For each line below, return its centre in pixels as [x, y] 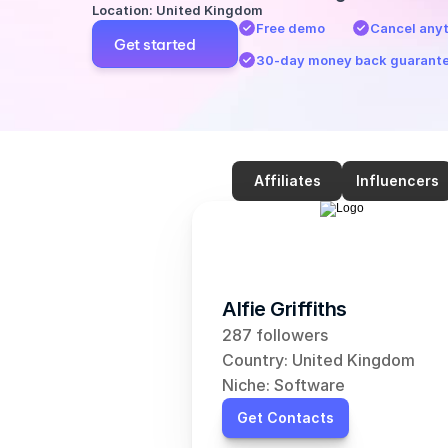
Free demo [290, 27]
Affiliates [287, 180]
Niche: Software [283, 385]
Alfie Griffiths [284, 309]
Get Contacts [285, 417]
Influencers [397, 180]
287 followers [275, 335]
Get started [155, 43]
